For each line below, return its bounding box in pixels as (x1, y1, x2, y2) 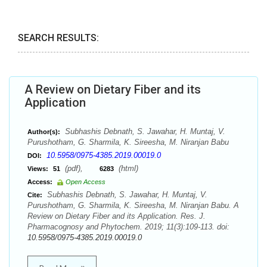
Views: (27, 165, 48, 172)
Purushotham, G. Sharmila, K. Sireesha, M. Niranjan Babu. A (27, 201, 239, 210)
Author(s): (27, 128, 60, 135)
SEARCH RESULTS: (18, 32, 99, 44)
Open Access (66, 178, 105, 185)
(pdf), (63, 164, 100, 173)
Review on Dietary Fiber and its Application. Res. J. (27, 212, 206, 221)
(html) (116, 164, 138, 173)
